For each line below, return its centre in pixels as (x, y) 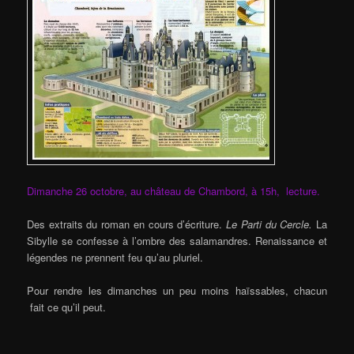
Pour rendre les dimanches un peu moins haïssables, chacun (177, 290)
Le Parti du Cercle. (269, 224)
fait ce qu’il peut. (67, 307)
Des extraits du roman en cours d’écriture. (127, 224)
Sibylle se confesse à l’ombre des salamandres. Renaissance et (177, 240)
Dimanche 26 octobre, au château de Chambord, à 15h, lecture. (174, 190)
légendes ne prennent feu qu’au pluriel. (115, 257)
